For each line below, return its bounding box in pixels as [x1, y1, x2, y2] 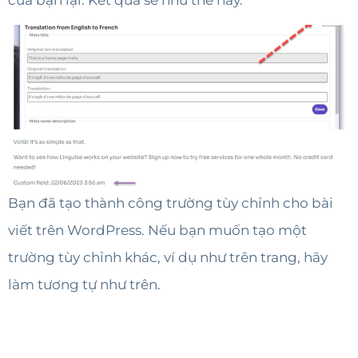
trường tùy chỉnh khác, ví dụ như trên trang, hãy [8, 249, 328, 265]
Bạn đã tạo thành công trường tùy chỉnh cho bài [8, 194, 333, 211]
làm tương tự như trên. [8, 276, 161, 292]
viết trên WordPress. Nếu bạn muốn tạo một [8, 221, 307, 238]
